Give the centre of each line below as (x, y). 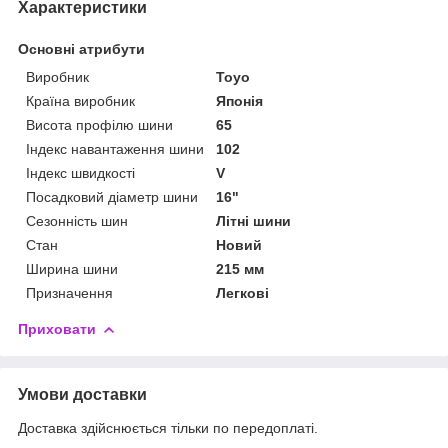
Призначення (69, 292)
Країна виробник (80, 100)
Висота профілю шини (99, 124)
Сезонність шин (77, 220)
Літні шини (254, 220)
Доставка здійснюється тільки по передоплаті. (168, 427)
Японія (240, 100)
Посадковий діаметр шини (112, 196)
